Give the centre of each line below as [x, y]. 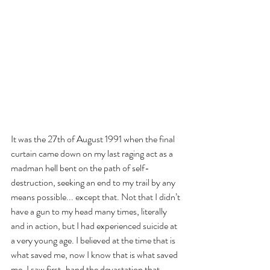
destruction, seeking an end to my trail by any [94, 182]
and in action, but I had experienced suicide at [95, 226]
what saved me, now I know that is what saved [95, 255]
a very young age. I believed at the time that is [94, 240]
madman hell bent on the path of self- [80, 168]
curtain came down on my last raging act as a [93, 153]
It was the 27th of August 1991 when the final [94, 139]
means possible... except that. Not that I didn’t [96, 197]
